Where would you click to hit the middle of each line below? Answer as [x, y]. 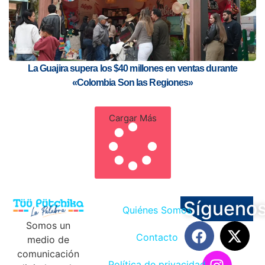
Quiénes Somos [157, 210]
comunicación [48, 254]
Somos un [48, 226]
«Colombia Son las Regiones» [132, 83]
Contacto [157, 237]
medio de [48, 240]
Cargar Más [132, 118]
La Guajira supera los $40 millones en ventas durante [132, 69]
